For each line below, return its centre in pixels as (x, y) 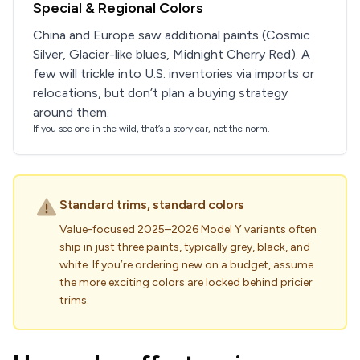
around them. (71, 112)
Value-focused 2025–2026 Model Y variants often (188, 229)
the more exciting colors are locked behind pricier (186, 282)
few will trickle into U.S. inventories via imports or (174, 74)
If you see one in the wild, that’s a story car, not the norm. (151, 129)
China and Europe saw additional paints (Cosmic (172, 35)
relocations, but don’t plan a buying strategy (160, 93)
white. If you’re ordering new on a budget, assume (186, 265)
